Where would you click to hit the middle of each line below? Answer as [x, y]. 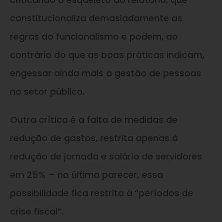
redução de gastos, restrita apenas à [94, 138]
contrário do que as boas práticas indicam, [107, 55]
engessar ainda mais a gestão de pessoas [106, 73]
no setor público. [47, 91]
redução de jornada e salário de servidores [106, 156]
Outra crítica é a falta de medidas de [94, 119]
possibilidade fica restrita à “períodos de [102, 193]
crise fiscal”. [37, 211]
